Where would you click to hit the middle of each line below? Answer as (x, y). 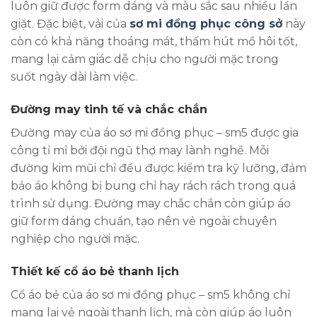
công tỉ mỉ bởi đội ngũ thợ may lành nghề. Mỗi (140, 150)
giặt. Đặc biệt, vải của (70, 24)
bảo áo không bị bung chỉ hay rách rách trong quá (153, 185)
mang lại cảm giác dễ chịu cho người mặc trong (145, 59)
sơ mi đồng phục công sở (206, 24)
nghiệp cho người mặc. (75, 238)
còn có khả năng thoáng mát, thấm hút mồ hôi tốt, (154, 42)
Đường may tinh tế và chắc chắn (109, 109)
